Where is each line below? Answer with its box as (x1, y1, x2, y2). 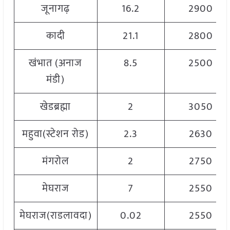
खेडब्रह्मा (40, 98, 71, 116)
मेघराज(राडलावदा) (19, 207, 92, 225)
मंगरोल (42, 152, 69, 170)
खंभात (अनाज (29, 54, 83, 72)
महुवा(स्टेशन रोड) (22, 125, 89, 143)
